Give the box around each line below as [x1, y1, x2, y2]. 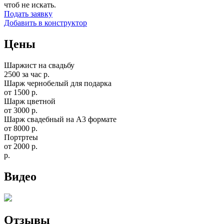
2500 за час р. [4, 70, 49, 79]
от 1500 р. [4, 88, 37, 97]
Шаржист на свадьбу [4, 61, 74, 70]
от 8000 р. [4, 124, 37, 133]
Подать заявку [4, 9, 52, 18]
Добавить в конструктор [4, 18, 87, 27]
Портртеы [4, 133, 38, 142]
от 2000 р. [4, 142, 37, 151]
